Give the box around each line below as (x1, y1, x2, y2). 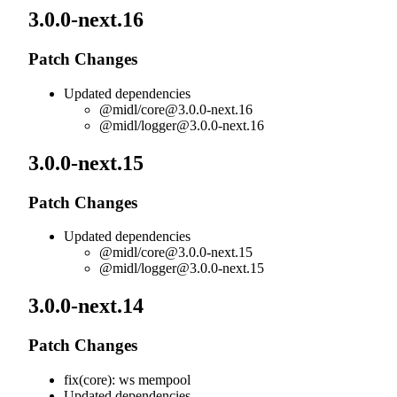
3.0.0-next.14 (28, 294, 149, 318)
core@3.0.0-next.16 (141, 101, 253, 117)
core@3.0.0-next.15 (141, 245, 253, 261)
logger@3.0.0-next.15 (141, 261, 264, 276)
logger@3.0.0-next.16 (141, 117, 264, 133)
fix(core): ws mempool (64, 371, 191, 387)
